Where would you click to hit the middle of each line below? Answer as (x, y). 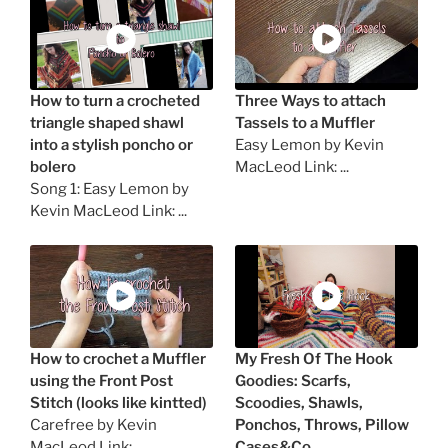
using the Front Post (101, 380)
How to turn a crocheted (115, 101)
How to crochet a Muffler (118, 358)
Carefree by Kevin (93, 424)
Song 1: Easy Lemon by (109, 189)
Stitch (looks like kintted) (118, 402)
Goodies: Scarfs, (293, 380)
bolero (53, 167)
